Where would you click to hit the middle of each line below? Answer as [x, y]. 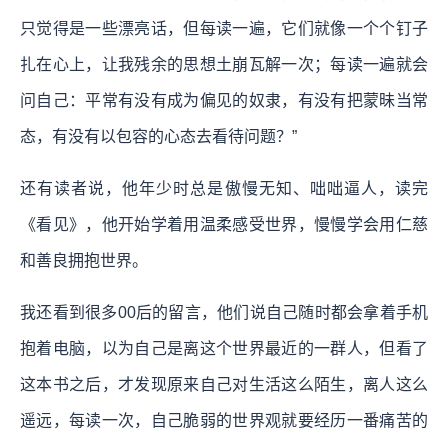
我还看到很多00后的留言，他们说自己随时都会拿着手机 [224, 312]
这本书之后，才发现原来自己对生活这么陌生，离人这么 [224, 384]
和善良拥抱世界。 [84, 260]
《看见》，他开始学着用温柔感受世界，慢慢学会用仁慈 [224, 224]
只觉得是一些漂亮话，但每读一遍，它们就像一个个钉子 [224, 28]
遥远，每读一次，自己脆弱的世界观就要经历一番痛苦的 [224, 420]
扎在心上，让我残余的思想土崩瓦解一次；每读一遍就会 [224, 64]
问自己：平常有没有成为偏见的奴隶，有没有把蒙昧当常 [224, 100]
